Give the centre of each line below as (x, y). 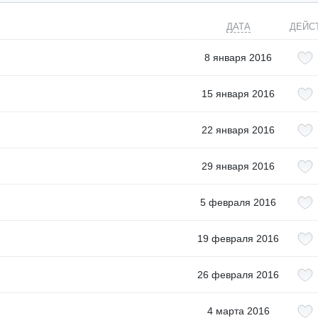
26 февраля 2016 (238, 275)
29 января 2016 (238, 166)
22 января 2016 (238, 130)
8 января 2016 (238, 57)
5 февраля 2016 (238, 202)
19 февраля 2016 (238, 238)
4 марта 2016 (238, 311)
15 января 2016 (238, 94)
